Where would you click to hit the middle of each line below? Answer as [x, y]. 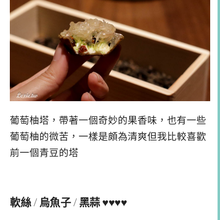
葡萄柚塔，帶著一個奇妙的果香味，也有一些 [108, 121]
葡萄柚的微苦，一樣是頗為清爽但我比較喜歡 [108, 137]
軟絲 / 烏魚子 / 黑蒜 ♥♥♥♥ [68, 202]
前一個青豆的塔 [44, 153]
